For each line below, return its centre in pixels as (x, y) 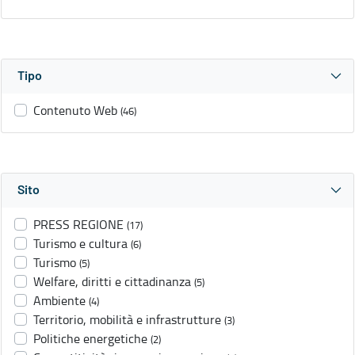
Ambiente (59, 301)
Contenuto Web (75, 111)
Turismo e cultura (80, 244)
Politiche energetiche (90, 339)
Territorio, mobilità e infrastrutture (127, 320)
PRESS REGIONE (78, 225)
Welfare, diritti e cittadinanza (112, 282)
